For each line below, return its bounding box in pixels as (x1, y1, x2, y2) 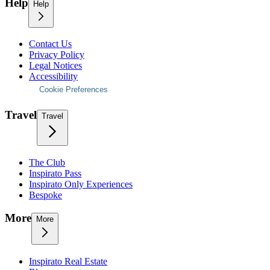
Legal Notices (29, 60, 82, 71)
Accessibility (29, 71, 78, 82)
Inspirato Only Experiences (29, 178, 133, 189)
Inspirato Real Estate (29, 256, 107, 267)
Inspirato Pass (29, 168, 81, 178)
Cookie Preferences (39, 85, 108, 95)
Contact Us (29, 39, 72, 49)
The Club (29, 157, 65, 168)
